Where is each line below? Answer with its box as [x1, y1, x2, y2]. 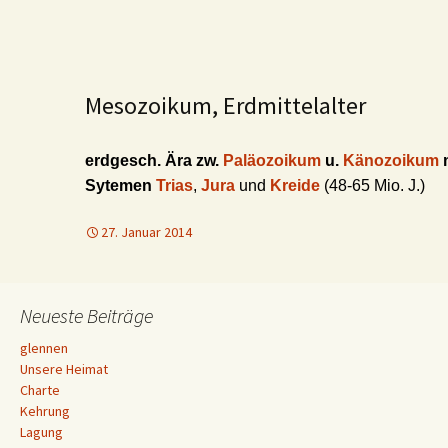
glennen [20, 339, 68, 357]
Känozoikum [343, 152, 443, 169]
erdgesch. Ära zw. [85, 152, 223, 169]
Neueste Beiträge [20, 303, 153, 328]
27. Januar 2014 [101, 223, 192, 241]
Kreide [270, 177, 320, 194]
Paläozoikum [223, 152, 325, 169]
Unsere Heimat [20, 360, 108, 378]
